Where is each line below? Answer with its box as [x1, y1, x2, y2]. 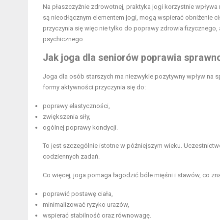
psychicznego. [43, 35, 84, 43]
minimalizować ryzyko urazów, [43, 201, 129, 209]
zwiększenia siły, [43, 113, 90, 121]
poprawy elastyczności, [43, 102, 110, 110]
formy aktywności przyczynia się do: [43, 83, 146, 91]
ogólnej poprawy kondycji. [43, 124, 118, 132]
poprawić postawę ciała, [43, 190, 113, 198]
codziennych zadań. [43, 153, 100, 161]
